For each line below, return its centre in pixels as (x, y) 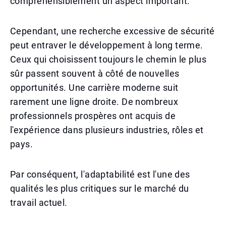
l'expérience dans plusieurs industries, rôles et (107, 130)
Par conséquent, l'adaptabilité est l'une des (100, 174)
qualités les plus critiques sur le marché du (100, 188)
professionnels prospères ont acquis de (93, 116)
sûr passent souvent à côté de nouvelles (95, 73)
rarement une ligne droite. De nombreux (94, 102)
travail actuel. (39, 203)
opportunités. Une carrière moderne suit (94, 88)
